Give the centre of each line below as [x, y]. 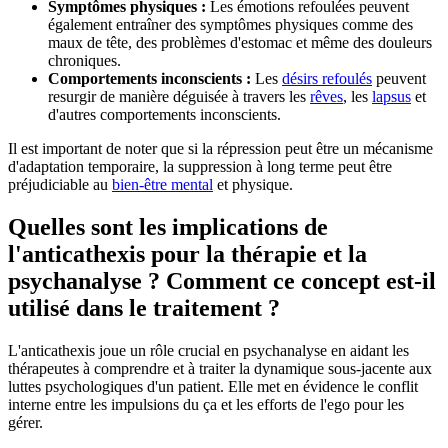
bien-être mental [162, 185]
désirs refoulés [327, 79]
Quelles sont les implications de [168, 227]
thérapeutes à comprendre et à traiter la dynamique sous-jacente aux [220, 369]
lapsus [391, 97]
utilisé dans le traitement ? [144, 308]
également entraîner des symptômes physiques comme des [230, 25]
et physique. [253, 185]
